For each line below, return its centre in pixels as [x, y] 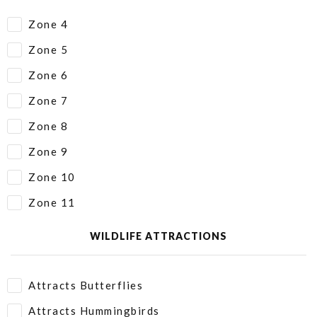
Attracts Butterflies [86, 285]
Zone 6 [48, 75]
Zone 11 [52, 202]
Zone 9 [48, 151]
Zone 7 [48, 100]
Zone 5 [48, 50]
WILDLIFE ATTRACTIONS [158, 236]
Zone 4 [48, 24]
